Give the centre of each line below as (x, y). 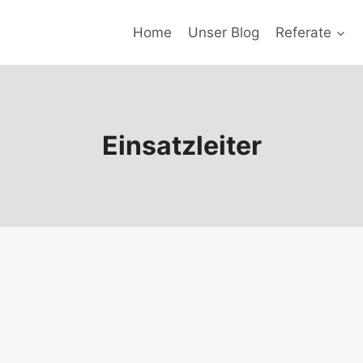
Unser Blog (223, 32)
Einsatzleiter (181, 145)
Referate (304, 32)
